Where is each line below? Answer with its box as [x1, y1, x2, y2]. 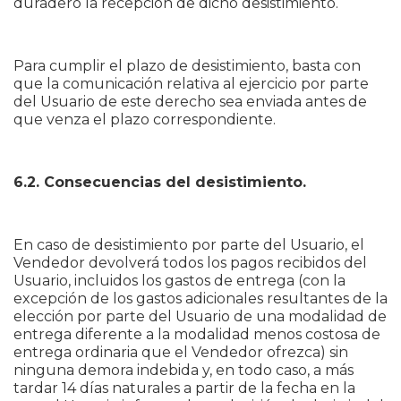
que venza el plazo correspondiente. [13, 111, 276, 128]
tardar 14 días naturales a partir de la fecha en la [13, 380, 355, 397]
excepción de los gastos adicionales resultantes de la [13, 290, 388, 307]
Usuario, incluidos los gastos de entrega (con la [13, 272, 346, 289]
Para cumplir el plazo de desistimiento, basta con [13, 57, 361, 74]
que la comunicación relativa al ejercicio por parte [13, 75, 369, 92]
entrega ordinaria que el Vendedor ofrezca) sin [13, 344, 348, 361]
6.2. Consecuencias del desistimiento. [13, 174, 306, 191]
